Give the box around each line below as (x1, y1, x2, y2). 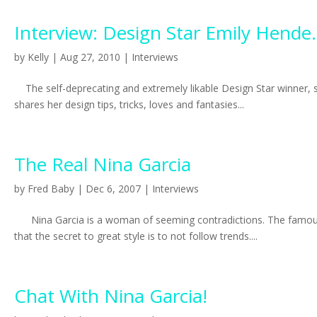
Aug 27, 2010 (60, 50, 120, 64)
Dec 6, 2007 (86, 182, 141, 195)
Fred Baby (28, 182, 74, 195)
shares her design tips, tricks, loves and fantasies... (14, 98, 244, 111)
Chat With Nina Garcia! (14, 283, 207, 309)
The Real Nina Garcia (14, 151, 191, 177)
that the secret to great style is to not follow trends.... (14, 229, 258, 243)
